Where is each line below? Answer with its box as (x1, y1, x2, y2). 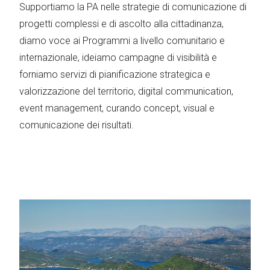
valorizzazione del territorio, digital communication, (19, 86, 233, 97)
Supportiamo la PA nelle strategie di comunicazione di (19, 1, 246, 13)
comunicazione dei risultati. (19, 119, 134, 131)
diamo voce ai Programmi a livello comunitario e (19, 35, 225, 46)
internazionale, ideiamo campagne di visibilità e (19, 52, 217, 63)
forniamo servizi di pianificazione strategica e (19, 69, 210, 80)
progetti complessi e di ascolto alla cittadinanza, (19, 18, 224, 30)
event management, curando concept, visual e (19, 102, 215, 114)
